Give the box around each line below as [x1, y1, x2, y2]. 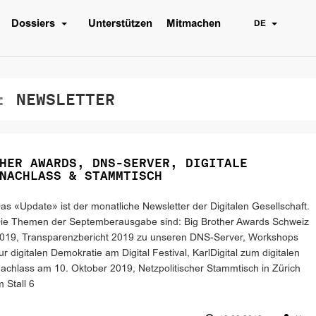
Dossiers [11, 19, 58, 29]
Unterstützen [88, 19, 152, 29]
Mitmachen [166, 19, 221, 29]
